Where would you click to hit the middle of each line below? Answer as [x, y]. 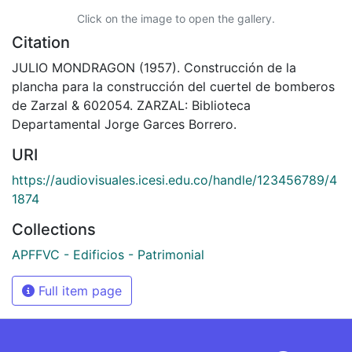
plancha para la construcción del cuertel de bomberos [173, 86]
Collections [54, 229]
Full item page [78, 290]
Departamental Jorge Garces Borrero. [124, 124]
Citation [41, 42]
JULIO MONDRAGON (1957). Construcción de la [154, 67]
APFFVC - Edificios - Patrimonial [108, 254]
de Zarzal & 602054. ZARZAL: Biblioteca [131, 105]
